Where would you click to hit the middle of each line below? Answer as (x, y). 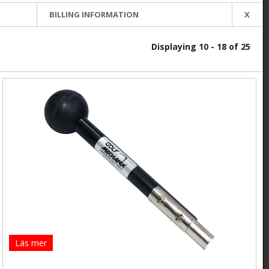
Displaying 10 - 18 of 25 (201, 47)
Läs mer (31, 243)
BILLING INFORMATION (94, 15)
